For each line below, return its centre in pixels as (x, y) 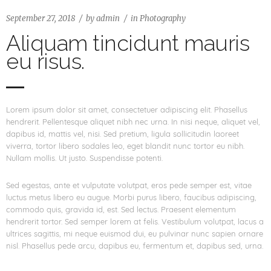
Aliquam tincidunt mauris (128, 43)
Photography (163, 18)
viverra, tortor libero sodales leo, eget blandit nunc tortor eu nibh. (125, 146)
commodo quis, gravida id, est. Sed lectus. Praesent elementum (121, 209)
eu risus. (45, 61)
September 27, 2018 (41, 18)
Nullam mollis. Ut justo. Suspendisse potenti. (84, 158)
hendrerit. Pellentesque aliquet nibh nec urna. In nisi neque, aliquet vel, (133, 122)
